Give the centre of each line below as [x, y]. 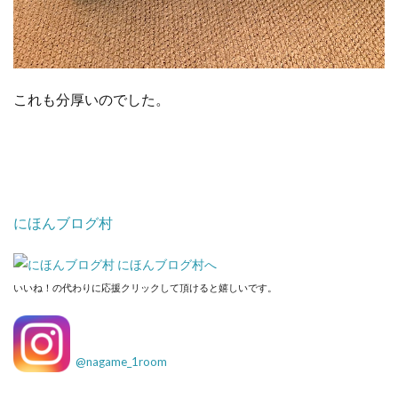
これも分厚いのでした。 [92, 99]
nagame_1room [127, 361]
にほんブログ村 [63, 222]
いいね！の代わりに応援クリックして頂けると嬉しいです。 [145, 287]
